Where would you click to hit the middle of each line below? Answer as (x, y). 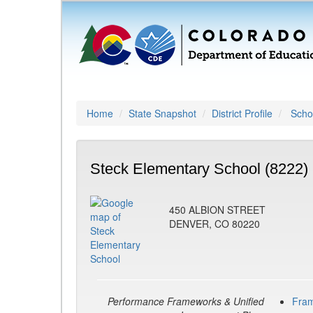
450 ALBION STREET (217, 210)
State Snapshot (162, 113)
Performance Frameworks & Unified (186, 301)
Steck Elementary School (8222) (199, 169)
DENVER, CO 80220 (214, 224)
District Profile (242, 113)
